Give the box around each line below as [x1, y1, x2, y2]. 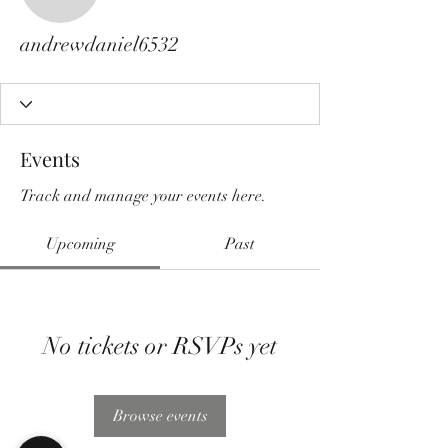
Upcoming [45, 234, 115, 254]
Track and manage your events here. [20, 186, 266, 206]
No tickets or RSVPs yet [43, 331, 277, 361]
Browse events [112, 406, 208, 426]
